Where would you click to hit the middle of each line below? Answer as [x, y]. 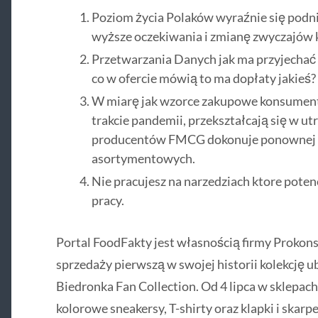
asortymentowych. [143, 158]
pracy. [108, 200]
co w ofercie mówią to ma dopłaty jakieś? [203, 78]
